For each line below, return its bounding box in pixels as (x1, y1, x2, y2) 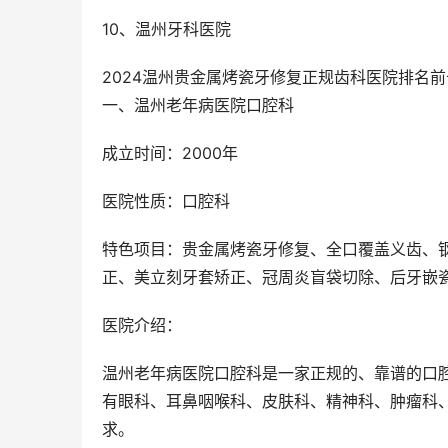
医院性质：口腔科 (102, 191, 230, 212)
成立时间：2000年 (102, 143, 238, 164)
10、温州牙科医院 (102, 19, 231, 40)
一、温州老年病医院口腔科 (102, 95, 294, 116)
